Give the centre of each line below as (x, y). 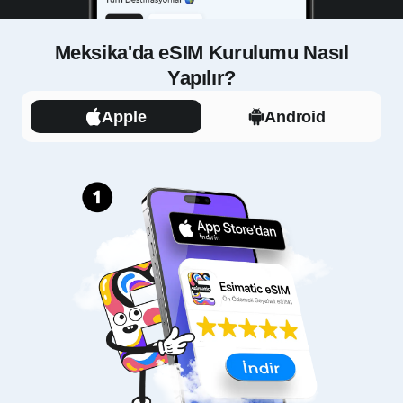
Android (295, 116)
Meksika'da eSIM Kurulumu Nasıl (201, 53)
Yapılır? (201, 78)
